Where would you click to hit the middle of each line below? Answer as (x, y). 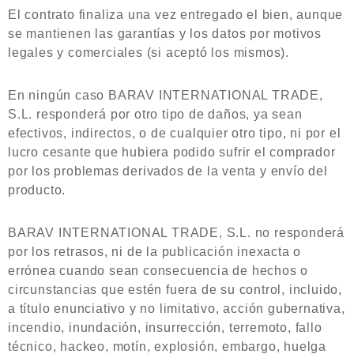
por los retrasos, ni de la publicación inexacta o (155, 252)
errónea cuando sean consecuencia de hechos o (158, 271)
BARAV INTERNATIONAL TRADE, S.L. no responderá (176, 233)
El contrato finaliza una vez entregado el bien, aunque (176, 15)
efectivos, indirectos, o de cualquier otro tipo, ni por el (175, 133)
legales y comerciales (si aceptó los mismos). (149, 53)
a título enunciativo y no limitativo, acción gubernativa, (177, 309)
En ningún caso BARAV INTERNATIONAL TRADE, (166, 95)
